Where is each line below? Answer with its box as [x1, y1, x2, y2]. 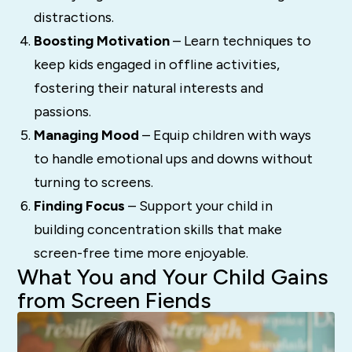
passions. [33, 103, 91, 121]
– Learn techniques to [169, 32, 311, 50]
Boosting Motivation [33, 32, 170, 50]
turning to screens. [33, 174, 153, 192]
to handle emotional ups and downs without [33, 150, 313, 168]
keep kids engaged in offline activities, [33, 56, 280, 74]
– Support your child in [124, 197, 273, 215]
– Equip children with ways [138, 126, 311, 145]
